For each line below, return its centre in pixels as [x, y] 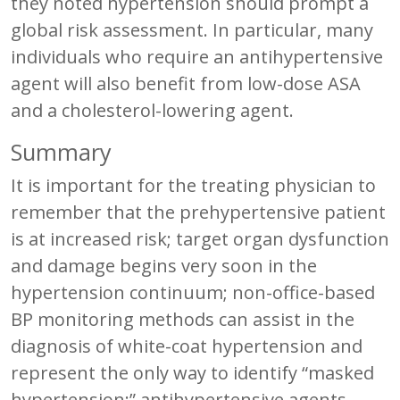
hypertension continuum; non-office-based [193, 292]
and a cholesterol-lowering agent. [152, 110]
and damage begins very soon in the [164, 265]
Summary [61, 151]
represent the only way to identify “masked [192, 372]
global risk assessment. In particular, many [192, 29]
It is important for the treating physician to [193, 185]
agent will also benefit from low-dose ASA [186, 83]
